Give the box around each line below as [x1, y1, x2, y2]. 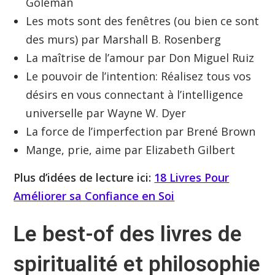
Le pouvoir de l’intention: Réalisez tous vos [26, 69, 252, 84]
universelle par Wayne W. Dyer [26, 106, 187, 121]
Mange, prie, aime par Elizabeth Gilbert [26, 142, 236, 158]
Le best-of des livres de [14, 222, 242, 247]
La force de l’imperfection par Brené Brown [26, 124, 256, 139]
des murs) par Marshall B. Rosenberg [26, 32, 222, 47]
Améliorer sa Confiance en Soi [14, 188, 175, 204]
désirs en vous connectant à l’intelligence [26, 87, 244, 103]
